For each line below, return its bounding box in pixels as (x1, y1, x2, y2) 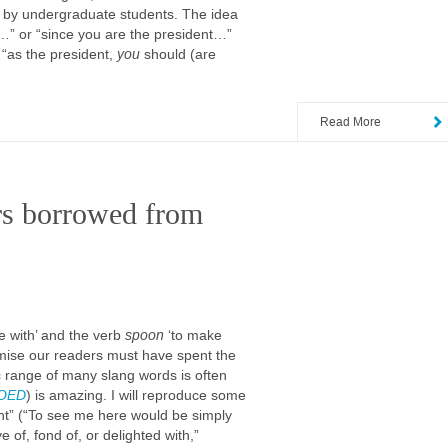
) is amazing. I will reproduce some (26, 387, 246, 403)
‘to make (164, 327, 222, 343)
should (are (140, 46, 216, 62)
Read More (320, 113, 381, 129)
